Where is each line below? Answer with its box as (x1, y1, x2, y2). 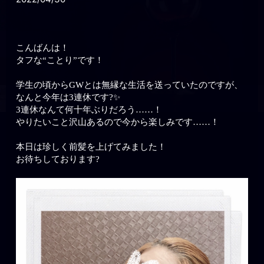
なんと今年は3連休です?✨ (16, 93, 121, 103)
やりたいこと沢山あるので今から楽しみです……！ (16, 117, 220, 127)
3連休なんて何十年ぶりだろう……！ (16, 105, 163, 115)
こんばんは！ (16, 43, 70, 53)
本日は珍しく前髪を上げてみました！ (16, 142, 167, 152)
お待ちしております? (16, 154, 100, 164)
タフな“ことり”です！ (16, 55, 104, 65)
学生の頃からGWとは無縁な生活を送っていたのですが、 (16, 80, 243, 90)
